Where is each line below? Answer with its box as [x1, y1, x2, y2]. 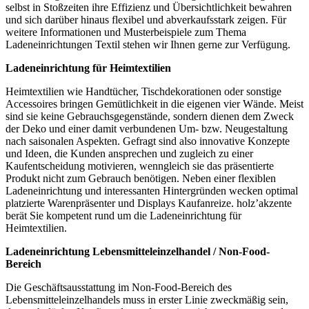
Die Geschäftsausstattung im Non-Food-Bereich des [6, 281, 232, 294]
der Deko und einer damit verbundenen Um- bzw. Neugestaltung [6, 123, 288, 135]
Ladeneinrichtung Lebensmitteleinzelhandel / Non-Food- [6, 246, 270, 258]
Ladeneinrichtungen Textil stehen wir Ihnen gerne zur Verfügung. [6, 39, 290, 51]
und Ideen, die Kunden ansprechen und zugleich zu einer [6, 148, 253, 160]
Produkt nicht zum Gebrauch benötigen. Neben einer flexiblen [6, 172, 276, 185]
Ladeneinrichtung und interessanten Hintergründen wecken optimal [6, 185, 298, 197]
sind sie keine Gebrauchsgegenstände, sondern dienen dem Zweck [6, 110, 294, 123]
